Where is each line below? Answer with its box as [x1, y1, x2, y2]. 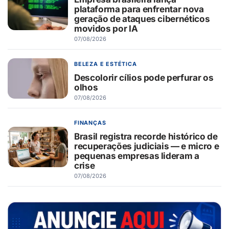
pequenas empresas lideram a [74, 150, 199, 161]
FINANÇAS [74, 119, 106, 126]
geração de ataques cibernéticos [74, 13, 210, 24]
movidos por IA [74, 22, 138, 34]
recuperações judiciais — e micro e [74, 140, 219, 151]
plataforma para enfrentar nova [74, 3, 204, 14]
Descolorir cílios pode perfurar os [74, 72, 214, 83]
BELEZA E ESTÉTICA [74, 60, 137, 67]
